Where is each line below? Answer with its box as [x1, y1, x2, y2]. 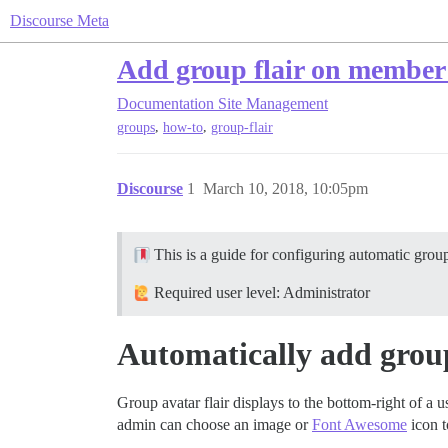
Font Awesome [312, 416, 407, 434]
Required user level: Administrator [150, 284, 370, 302]
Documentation [117, 95, 214, 112]
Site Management [218, 95, 328, 112]
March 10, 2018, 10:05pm [203, 180, 368, 198]
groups [117, 120, 155, 136]
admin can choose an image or [117, 416, 312, 434]
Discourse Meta [10, 12, 109, 29]
